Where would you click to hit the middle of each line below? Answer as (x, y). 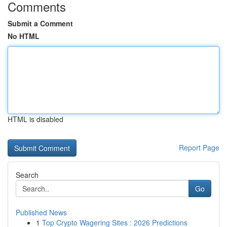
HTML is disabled (35, 119)
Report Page (199, 147)
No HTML (24, 36)
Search (27, 175)
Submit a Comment (40, 23)
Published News (41, 212)
